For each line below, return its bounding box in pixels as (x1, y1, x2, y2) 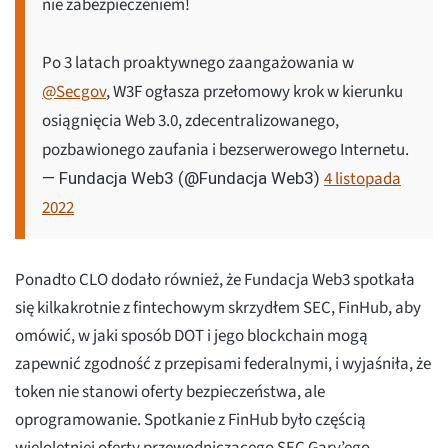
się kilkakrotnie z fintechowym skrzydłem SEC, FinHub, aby (15, 296, 421, 321)
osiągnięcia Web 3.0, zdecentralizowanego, (42, 109, 339, 134)
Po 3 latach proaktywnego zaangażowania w (42, 51, 354, 76)
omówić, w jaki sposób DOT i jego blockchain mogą (15, 324, 368, 349)
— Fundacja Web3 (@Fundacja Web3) (42, 168, 324, 189)
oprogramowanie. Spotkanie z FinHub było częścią (15, 408, 366, 433)
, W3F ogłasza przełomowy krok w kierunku (106, 80, 403, 105)
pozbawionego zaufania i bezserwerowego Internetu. (42, 138, 409, 163)
